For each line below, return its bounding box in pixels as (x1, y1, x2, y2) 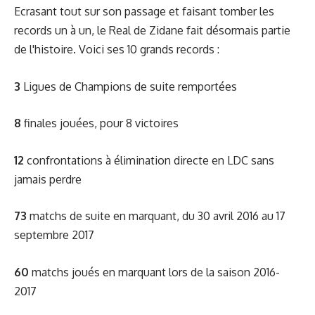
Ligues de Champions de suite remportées (23, 79, 237, 94)
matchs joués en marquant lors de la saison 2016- (29, 264, 280, 279)
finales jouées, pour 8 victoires (21, 116, 179, 130)
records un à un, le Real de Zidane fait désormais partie (14, 23, 290, 37)
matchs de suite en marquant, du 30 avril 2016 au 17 (27, 209, 285, 223)
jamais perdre (14, 172, 82, 186)
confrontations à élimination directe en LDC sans (24, 153, 274, 167)
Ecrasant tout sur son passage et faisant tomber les (14, 4, 274, 18)
